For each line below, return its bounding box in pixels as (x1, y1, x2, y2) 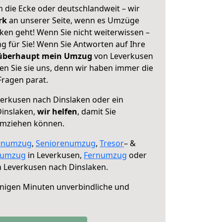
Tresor (100, 138, 124, 149)
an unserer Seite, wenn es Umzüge (9, 15, 139, 26)
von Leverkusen (92, 51, 153, 61)
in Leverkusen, (26, 150, 84, 161)
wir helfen (37, 106, 77, 117)
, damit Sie (77, 106, 116, 117)
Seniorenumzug (36, 138, 96, 149)
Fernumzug (84, 150, 127, 161)
